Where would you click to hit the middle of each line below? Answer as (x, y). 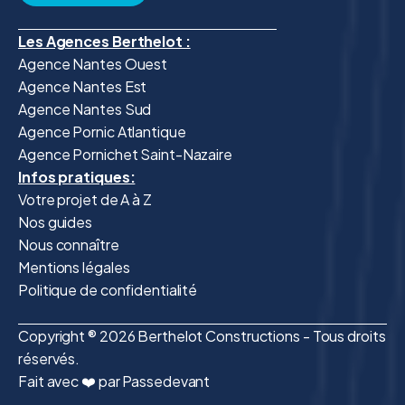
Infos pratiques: (77, 177)
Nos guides (55, 222)
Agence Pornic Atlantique (102, 132)
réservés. (49, 359)
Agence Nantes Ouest (93, 64)
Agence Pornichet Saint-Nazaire (125, 155)
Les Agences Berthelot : (104, 42)
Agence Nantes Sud (85, 109)
